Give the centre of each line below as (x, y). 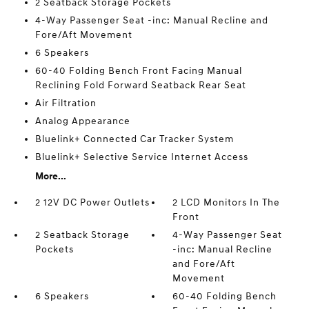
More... (50, 176)
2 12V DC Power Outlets (92, 202)
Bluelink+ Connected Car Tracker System (134, 139)
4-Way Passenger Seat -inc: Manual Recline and (151, 20)
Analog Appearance (82, 121)
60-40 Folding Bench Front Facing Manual (138, 70)
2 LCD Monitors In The (227, 202)
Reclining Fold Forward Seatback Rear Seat (140, 85)
